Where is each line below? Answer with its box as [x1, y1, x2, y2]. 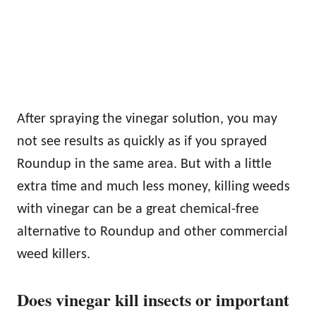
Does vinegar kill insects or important [17, 287, 289, 312]
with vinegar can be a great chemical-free [17, 202, 259, 217]
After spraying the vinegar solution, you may [17, 112, 277, 127]
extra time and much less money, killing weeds [17, 180, 290, 195]
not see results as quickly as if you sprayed [17, 135, 267, 150]
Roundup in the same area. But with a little [17, 157, 272, 172]
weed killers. [17, 248, 90, 262]
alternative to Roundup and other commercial [17, 225, 288, 240]
